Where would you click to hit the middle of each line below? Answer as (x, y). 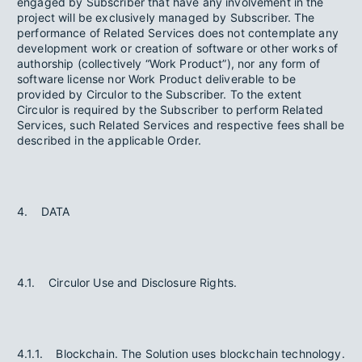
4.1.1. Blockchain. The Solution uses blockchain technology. (181, 354)
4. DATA (44, 211)
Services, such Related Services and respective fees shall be (181, 125)
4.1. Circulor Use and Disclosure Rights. (129, 282)
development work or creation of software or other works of (178, 48)
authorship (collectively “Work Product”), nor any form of (169, 63)
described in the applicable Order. (111, 140)
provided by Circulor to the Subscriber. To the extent (160, 94)
